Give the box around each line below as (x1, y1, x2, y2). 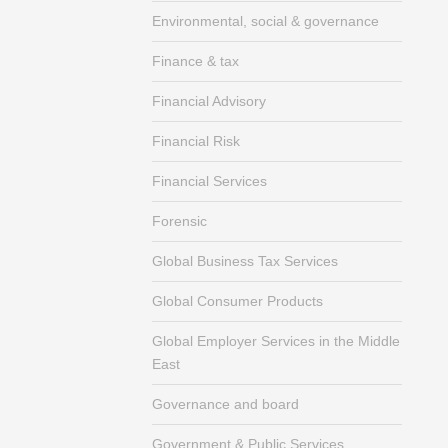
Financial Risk (152, 133, 240, 149)
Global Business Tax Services (152, 253, 338, 269)
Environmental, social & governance (152, 13, 379, 29)
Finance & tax (152, 53, 239, 69)
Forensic (152, 213, 207, 229)
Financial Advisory (152, 93, 266, 109)
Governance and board (152, 396, 299, 412)
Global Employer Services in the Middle (152, 333, 400, 349)
